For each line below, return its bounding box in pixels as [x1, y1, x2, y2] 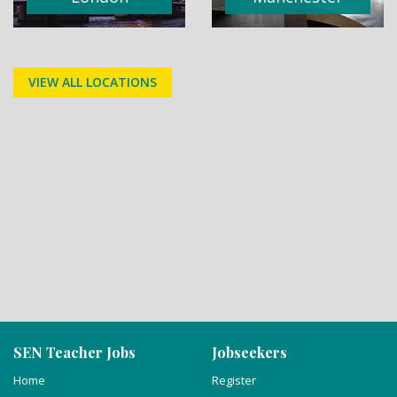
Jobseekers [212, 343, 287, 362]
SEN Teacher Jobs [13, 343, 136, 362]
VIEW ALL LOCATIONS [28, 74, 157, 90]
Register [212, 372, 256, 388]
